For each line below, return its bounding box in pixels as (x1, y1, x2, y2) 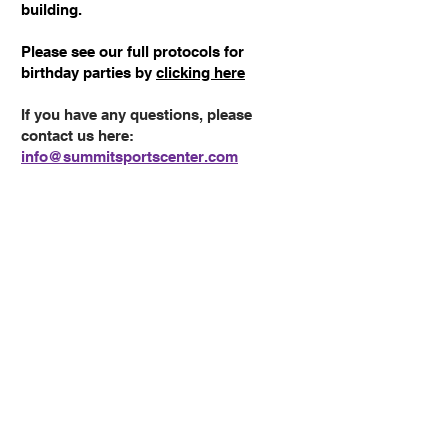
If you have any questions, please (21, 105, 252, 123)
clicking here (156, 63, 245, 81)
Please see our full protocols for (21, 42, 244, 60)
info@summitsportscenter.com (21, 147, 238, 165)
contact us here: (21, 126, 134, 144)
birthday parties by (21, 63, 156, 81)
